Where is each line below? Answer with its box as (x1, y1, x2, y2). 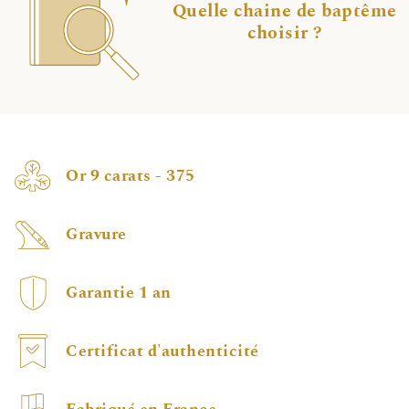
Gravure (66, 226, 127, 244)
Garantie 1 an (66, 285, 172, 302)
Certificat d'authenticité (66, 343, 259, 361)
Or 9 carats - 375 (66, 168, 195, 185)
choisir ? (247, 24, 322, 43)
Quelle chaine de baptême (172, 2, 397, 21)
